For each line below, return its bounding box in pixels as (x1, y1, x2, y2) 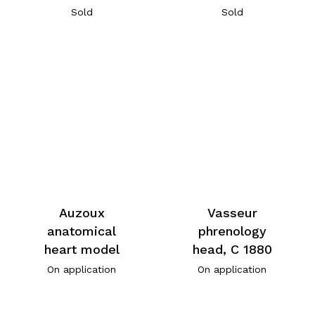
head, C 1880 (192, 241, 272, 257)
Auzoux (58, 205, 105, 220)
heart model (44, 241, 120, 257)
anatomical (47, 223, 117, 238)
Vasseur (207, 205, 257, 220)
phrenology (198, 223, 266, 238)
